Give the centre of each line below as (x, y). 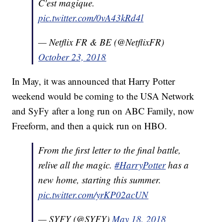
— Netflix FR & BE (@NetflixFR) (101, 42)
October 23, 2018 (72, 57)
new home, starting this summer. (100, 180)
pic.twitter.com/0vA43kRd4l (91, 18)
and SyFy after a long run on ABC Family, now (103, 111)
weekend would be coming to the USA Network (103, 96)
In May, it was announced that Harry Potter (94, 81)
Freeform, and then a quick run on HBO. (91, 126)
